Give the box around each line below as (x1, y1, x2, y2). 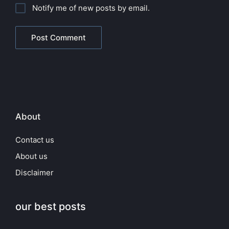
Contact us (15, 135, 54, 145)
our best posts (15, 200, 86, 213)
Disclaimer (15, 168, 54, 178)
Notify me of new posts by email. (32, 3, 150, 13)
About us (15, 151, 48, 162)
